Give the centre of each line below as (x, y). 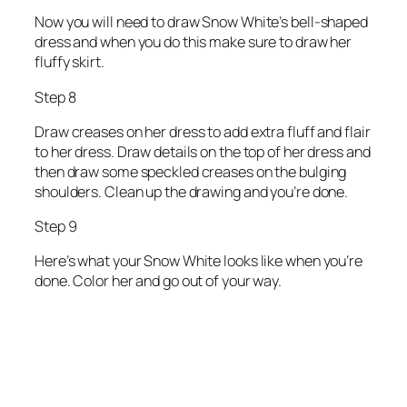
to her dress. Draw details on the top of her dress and (203, 151)
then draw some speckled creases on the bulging (191, 171)
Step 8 (55, 97)
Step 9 (56, 227)
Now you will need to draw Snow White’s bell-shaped (201, 22)
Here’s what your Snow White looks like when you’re (199, 261)
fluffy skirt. (69, 62)
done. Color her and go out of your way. (159, 281)
